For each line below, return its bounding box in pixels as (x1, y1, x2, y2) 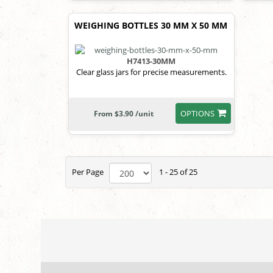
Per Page (72, 166, 110, 178)
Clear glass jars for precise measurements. (76, 66, 227, 78)
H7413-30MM (127, 55, 176, 67)
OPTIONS (180, 108, 214, 119)
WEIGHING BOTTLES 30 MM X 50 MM (74, 19, 227, 31)
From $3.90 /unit (93, 108, 154, 119)
